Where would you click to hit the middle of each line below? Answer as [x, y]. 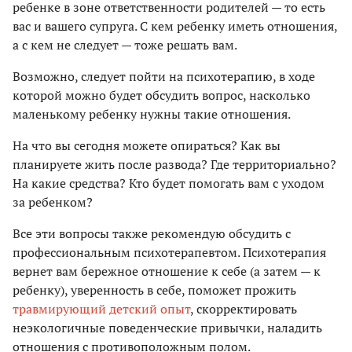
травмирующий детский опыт [101, 309]
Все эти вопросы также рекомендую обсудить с [152, 234]
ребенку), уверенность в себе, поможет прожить [154, 290]
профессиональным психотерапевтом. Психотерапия [169, 253]
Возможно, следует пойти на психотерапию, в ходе [164, 77]
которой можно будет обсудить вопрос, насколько [161, 95]
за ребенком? [53, 202]
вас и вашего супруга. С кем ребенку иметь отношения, [175, 26]
